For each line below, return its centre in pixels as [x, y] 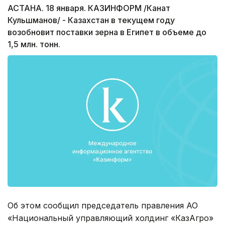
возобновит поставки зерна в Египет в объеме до [107, 32]
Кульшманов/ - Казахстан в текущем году [91, 20]
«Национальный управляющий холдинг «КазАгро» [110, 218]
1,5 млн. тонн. [34, 44]
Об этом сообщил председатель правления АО [103, 205]
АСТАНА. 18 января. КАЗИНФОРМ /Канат [89, 8]
